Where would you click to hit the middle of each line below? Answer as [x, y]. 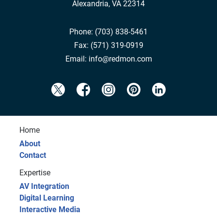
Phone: [82, 32]
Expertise [35, 173]
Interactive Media [50, 210]
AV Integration [44, 186]
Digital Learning [47, 198]
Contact [33, 155]
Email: [77, 59]
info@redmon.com [120, 59]
